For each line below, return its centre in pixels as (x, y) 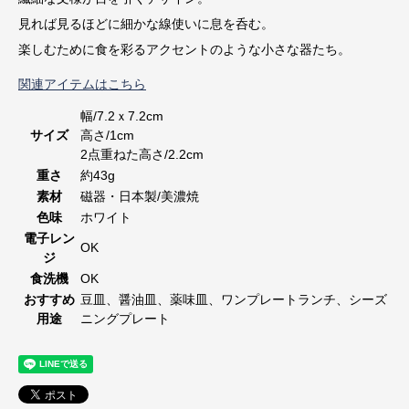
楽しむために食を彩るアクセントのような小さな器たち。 (184, 49)
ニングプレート (125, 318)
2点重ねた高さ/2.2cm (142, 154)
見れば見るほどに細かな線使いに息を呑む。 (146, 23)
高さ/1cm (107, 135)
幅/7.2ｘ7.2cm (122, 115)
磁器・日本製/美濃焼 (140, 196)
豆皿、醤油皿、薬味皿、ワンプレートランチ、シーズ (234, 299)
